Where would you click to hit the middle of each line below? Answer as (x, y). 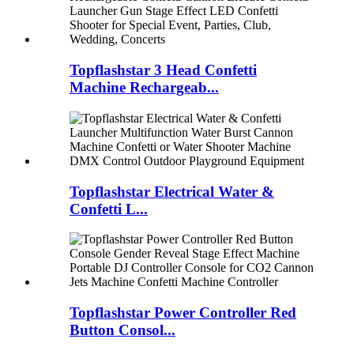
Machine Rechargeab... (144, 88)
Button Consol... (122, 330)
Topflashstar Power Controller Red (183, 313)
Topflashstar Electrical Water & (172, 191)
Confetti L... (109, 209)
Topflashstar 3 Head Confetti (163, 70)
